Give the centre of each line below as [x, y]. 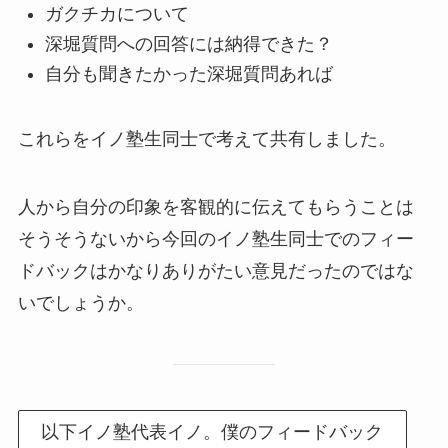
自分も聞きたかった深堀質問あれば [188, 74]
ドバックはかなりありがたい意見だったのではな [215, 271]
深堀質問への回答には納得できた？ [188, 44]
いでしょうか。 [80, 303]
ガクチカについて [116, 13]
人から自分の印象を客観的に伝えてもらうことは [215, 207]
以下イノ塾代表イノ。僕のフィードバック [212, 431]
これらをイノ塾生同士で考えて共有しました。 [206, 139]
